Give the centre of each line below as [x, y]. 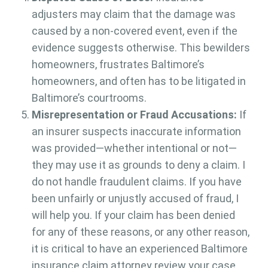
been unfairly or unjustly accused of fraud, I [135, 199]
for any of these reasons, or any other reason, [140, 232]
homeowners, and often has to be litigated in [138, 81]
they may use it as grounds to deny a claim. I [138, 165]
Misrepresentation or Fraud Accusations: [134, 115]
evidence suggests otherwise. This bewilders [141, 48]
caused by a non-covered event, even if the [134, 31]
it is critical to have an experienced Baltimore [139, 249]
